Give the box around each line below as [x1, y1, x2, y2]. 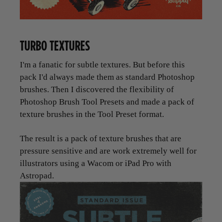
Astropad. [20, 170, 54, 180]
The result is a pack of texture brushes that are [20, 133, 181, 143]
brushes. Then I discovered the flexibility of [20, 84, 174, 94]
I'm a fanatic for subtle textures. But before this [20, 59, 185, 69]
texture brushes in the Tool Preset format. [20, 109, 164, 119]
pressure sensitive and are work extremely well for [20, 146, 197, 156]
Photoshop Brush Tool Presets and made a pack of [20, 97, 194, 107]
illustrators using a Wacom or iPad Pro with [20, 158, 171, 168]
